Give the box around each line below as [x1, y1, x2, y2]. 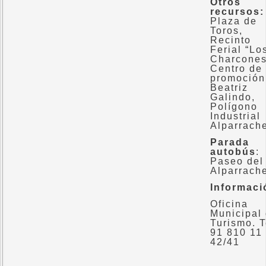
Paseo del [210, 156, 264, 166]
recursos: [210, 7, 264, 17]
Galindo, [210, 92, 255, 102]
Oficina [210, 199, 248, 209]
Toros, [210, 26, 243, 36]
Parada [210, 137, 249, 147]
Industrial [210, 111, 261, 121]
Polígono [210, 102, 258, 112]
